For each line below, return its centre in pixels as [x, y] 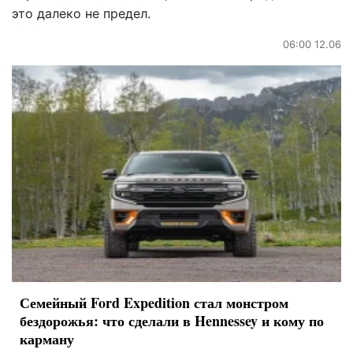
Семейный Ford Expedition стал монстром [154, 303]
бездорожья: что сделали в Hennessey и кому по [172, 321]
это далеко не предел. [81, 13]
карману [47, 339]
